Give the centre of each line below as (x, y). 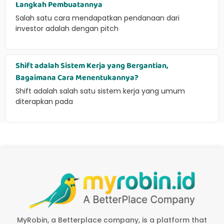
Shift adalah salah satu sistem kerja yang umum (100, 91)
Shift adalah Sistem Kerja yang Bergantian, (92, 66)
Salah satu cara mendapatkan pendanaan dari (97, 18)
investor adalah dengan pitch (67, 29)
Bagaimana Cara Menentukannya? (77, 78)
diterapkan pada (44, 102)
